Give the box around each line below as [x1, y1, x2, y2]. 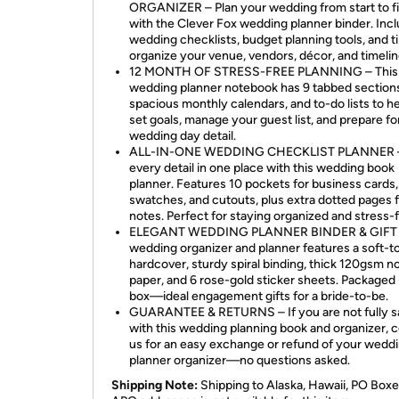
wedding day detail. [129, 128, 236, 143]
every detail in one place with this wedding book [129, 160, 395, 175]
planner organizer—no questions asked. [129, 353, 350, 368]
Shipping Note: [111, 378, 198, 393]
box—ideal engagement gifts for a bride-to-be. [129, 289, 388, 304]
